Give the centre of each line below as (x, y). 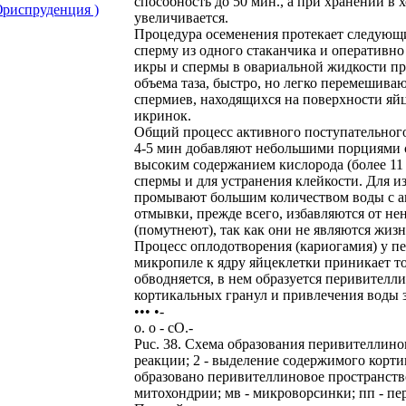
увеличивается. (181, 17)
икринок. (163, 115)
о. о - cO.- (164, 327)
